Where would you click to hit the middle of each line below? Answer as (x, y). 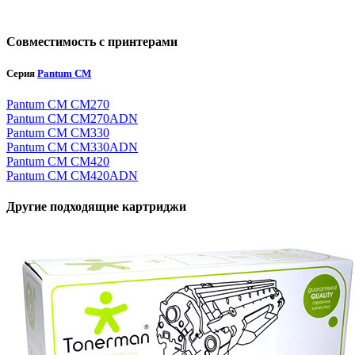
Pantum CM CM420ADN (72, 175)
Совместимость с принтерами (92, 42)
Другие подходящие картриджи (96, 207)
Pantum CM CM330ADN (72, 147)
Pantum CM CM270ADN (72, 118)
